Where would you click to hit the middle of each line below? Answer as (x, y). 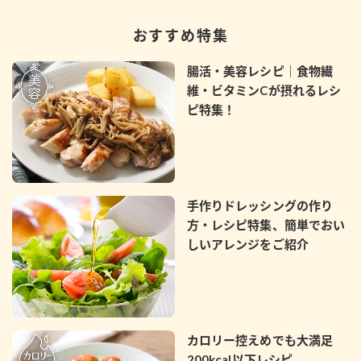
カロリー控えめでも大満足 (260, 340)
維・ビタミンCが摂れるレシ (264, 91)
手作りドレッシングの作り (260, 206)
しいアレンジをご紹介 (247, 245)
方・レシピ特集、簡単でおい (266, 225)
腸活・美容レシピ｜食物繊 (260, 71)
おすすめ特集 (180, 36)
